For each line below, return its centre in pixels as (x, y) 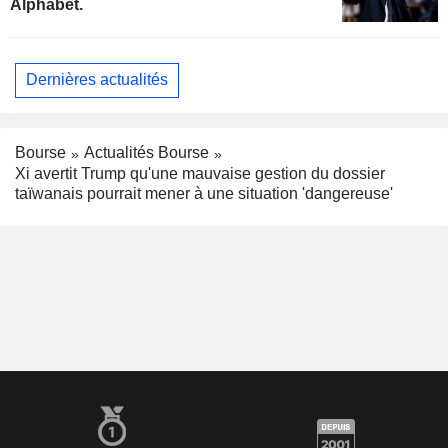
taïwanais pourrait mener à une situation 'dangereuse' (204, 193)
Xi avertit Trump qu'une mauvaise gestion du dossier (200, 173)
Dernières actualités (97, 80)
